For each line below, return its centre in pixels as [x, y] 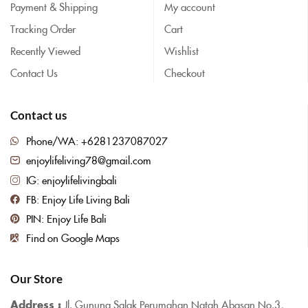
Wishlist [181, 50]
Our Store [36, 278]
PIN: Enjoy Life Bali [66, 218]
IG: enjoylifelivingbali [71, 179]
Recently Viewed [45, 50]
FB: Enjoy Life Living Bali [78, 199]
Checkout [185, 72]
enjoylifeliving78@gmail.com [88, 160]
